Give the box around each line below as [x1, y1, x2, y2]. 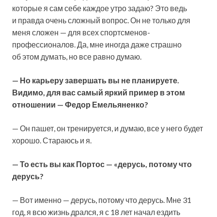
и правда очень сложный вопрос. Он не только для [12, 15, 190, 25]
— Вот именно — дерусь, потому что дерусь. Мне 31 [12, 195, 191, 205]
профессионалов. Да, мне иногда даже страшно [12, 40, 182, 49]
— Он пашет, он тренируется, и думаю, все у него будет [12, 124, 203, 133]
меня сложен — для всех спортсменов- [12, 28, 150, 37]
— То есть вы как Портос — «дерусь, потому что [12, 159, 192, 169]
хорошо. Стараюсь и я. [12, 136, 92, 145]
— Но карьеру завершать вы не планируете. [12, 76, 179, 85]
